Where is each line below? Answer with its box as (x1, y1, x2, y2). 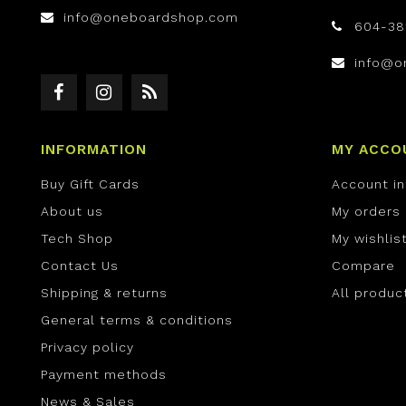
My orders (332, 204, 401, 219)
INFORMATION (41, 141, 147, 159)
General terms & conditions (41, 313, 233, 328)
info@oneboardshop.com (63, 10, 238, 25)
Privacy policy (41, 340, 134, 355)
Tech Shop (41, 231, 113, 246)
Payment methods (41, 367, 167, 382)
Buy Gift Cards (41, 177, 140, 192)
